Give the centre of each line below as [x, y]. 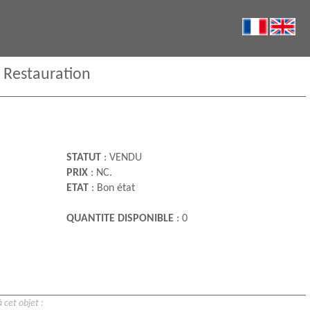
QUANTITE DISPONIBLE [120, 219]
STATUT [83, 158]
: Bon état [111, 189]
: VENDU [121, 158]
